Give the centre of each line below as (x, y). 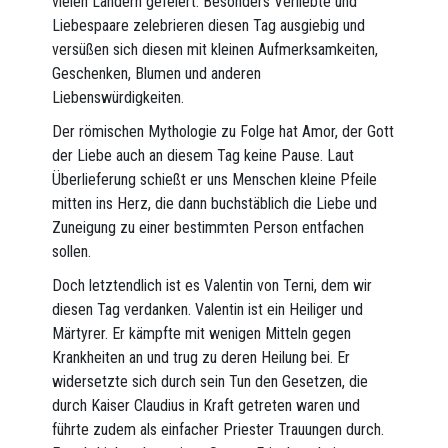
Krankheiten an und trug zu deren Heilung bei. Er (201, 358)
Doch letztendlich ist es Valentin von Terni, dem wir (212, 286)
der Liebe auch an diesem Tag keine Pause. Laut (203, 156)
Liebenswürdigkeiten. (118, 98)
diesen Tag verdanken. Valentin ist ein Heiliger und (208, 310)
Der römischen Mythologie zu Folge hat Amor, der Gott (223, 132)
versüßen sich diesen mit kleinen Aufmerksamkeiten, (215, 50)
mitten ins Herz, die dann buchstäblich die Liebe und (215, 204)
